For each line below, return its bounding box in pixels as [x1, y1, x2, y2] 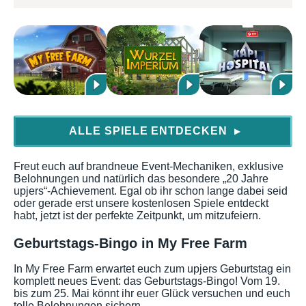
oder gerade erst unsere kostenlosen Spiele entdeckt [14, 197, 268, 209]
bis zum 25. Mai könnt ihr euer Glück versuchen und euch [14, 287, 290, 299]
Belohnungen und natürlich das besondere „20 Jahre [14, 173, 268, 184]
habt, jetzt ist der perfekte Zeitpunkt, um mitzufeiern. [14, 210, 261, 221]
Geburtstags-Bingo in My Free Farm [14, 236, 247, 251]
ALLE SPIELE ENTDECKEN [68, 125, 232, 137]
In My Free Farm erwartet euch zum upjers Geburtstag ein [14, 262, 291, 275]
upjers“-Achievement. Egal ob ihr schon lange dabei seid [14, 185, 288, 197]
